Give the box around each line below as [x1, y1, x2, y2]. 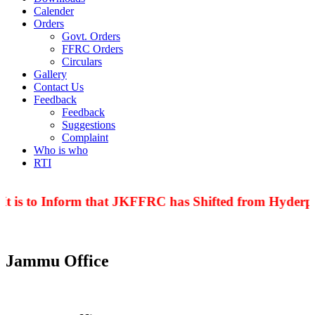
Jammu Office [6, 252, 109, 271]
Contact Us [34, 80, 84, 93]
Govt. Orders [62, 30, 120, 42]
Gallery [34, 67, 67, 80]
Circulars [62, 55, 102, 67]
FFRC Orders [62, 42, 123, 55]
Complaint [62, 131, 108, 143]
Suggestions [62, 118, 115, 131]
